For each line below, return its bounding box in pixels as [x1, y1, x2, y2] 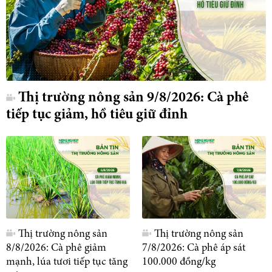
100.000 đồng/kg [142, 256, 216, 268]
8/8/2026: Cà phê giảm [6, 242, 106, 254]
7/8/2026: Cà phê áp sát [142, 242, 245, 254]
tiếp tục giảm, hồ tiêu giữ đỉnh [6, 107, 188, 123]
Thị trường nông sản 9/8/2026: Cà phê [18, 90, 248, 106]
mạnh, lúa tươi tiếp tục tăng [6, 256, 127, 268]
